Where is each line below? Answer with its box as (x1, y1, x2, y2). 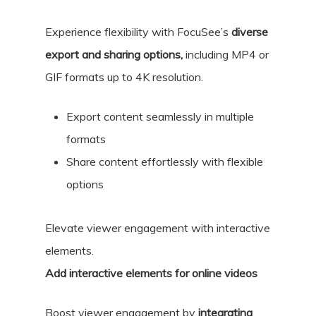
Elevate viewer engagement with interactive (45, 221, 270, 236)
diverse (229, 25, 268, 39)
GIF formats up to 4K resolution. (45, 70, 203, 85)
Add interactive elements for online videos (45, 266, 257, 281)
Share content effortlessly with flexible (66, 154, 263, 169)
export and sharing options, (45, 47, 183, 62)
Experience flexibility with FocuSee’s (45, 25, 229, 39)
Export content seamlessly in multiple (66, 109, 254, 124)
